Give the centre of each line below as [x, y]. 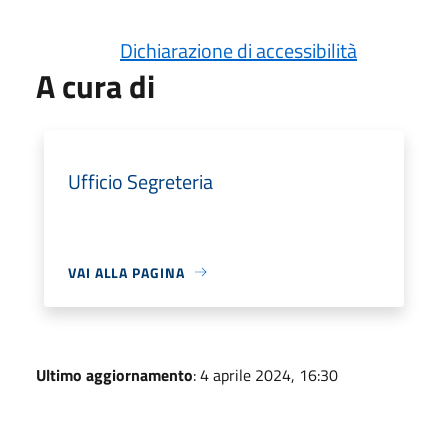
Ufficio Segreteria [140, 181]
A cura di [95, 85]
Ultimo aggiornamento [114, 374]
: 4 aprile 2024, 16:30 [265, 374]
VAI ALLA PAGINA [126, 272]
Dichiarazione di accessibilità [238, 50]
